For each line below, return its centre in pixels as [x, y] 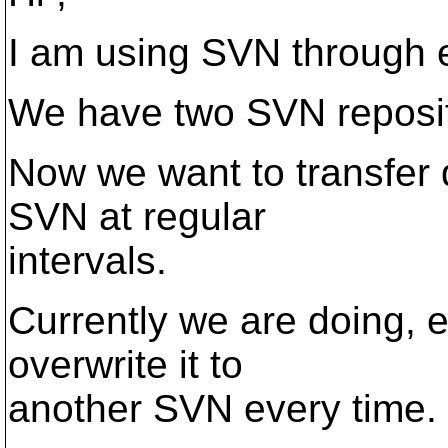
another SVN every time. [222, 408]
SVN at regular [137, 216]
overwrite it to [125, 364]
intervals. [87, 260]
